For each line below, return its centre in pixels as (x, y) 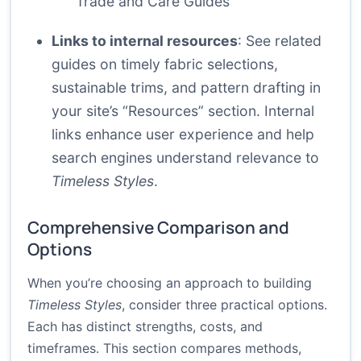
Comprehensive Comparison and (158, 228)
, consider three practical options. (224, 305)
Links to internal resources (145, 41)
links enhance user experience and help (183, 135)
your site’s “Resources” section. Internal (183, 111)
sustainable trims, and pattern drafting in (186, 88)
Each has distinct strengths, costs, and (145, 327)
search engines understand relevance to (185, 158)
